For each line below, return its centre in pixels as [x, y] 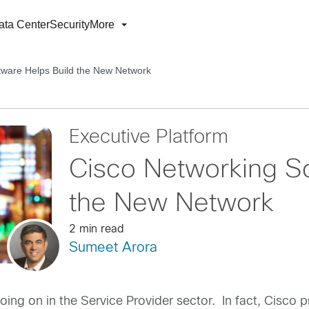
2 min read [96, 229]
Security [70, 24]
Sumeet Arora [113, 248]
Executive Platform [148, 138]
